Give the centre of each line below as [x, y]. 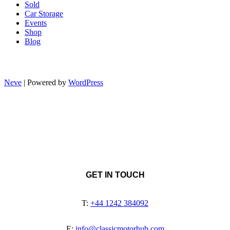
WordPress [86, 83]
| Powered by [45, 83]
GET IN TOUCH [115, 175]
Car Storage [44, 14]
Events [36, 23]
